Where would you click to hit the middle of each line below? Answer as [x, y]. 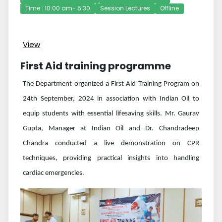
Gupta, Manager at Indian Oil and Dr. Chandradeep [111, 129]
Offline [169, 8]
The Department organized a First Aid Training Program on [111, 84]
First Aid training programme [96, 66]
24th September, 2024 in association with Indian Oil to [111, 99]
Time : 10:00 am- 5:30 [58, 8]
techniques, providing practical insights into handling [111, 159]
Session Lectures [125, 8]
